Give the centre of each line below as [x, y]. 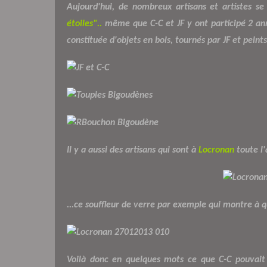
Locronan [216, 150]
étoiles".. [84, 24]
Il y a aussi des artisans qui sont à [133, 150]
